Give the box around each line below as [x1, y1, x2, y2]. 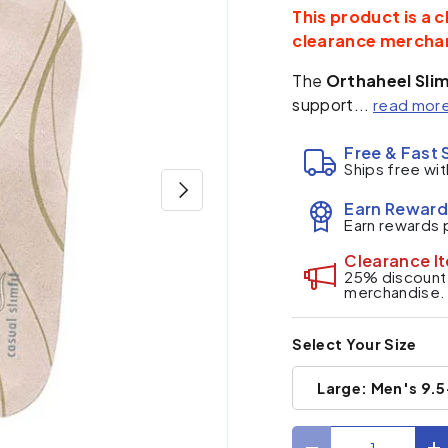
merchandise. [344, 281, 446, 301]
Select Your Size [292, 335, 417, 354]
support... [292, 93, 374, 115]
